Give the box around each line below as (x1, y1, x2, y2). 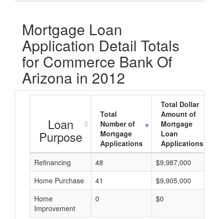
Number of (100, 119, 135, 129)
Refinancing (34, 157, 71, 167)
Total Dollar (161, 99, 199, 109)
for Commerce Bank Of (22, 51, 172, 72)
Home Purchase (34, 175, 84, 185)
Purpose (39, 128, 82, 145)
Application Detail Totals (22, 35, 179, 56)
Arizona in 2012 (22, 67, 125, 88)
